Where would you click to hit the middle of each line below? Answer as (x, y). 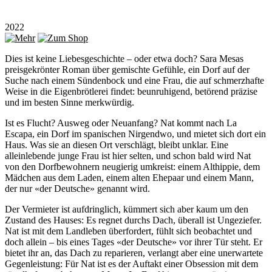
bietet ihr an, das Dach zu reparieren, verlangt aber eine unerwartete (134, 253)
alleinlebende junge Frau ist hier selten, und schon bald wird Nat (128, 156)
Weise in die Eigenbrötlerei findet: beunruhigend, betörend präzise (131, 92)
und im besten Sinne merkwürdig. (70, 103)
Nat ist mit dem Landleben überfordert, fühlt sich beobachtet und (128, 231)
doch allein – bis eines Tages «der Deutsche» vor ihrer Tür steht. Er (134, 242)
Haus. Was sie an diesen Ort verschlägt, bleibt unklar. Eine (117, 145)
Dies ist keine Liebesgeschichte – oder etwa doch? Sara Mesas (124, 59)
